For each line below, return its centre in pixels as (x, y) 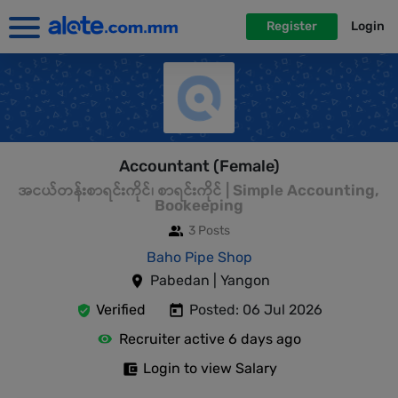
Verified (121, 310)
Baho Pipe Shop (199, 257)
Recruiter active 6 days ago (210, 339)
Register (292, 26)
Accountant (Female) (199, 166)
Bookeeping (199, 205)
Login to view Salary (210, 368)
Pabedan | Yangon (210, 280)
